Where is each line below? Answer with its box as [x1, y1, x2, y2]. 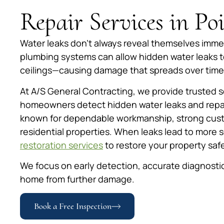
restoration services [20, 138, 103, 151]
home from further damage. [20, 172, 134, 185]
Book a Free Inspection [34, 200, 111, 212]
